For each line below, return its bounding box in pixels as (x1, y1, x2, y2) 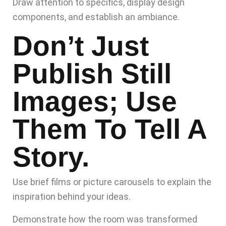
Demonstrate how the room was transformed (13, 214, 197, 225)
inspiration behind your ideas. (13, 191, 131, 202)
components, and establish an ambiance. (13, 12, 180, 23)
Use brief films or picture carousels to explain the (13, 177, 211, 188)
